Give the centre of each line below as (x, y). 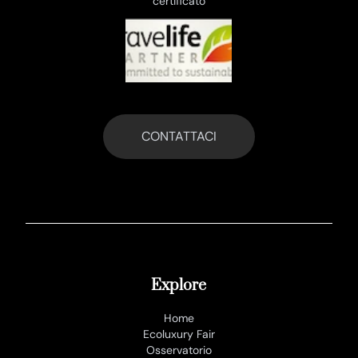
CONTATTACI (179, 137)
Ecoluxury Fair (179, 334)
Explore (179, 286)
